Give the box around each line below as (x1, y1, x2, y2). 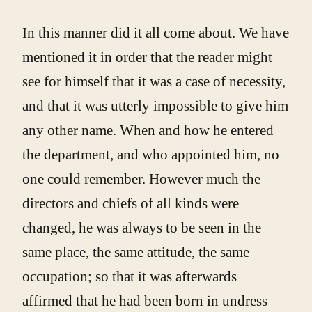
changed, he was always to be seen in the (22, 219, 261, 236)
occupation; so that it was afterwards (22, 267, 237, 285)
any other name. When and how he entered (22, 121, 274, 139)
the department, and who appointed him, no (22, 146, 279, 163)
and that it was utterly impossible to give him (22, 97, 288, 114)
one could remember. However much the (22, 170, 260, 187)
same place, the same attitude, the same (22, 243, 249, 260)
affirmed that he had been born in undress (22, 292, 267, 309)
